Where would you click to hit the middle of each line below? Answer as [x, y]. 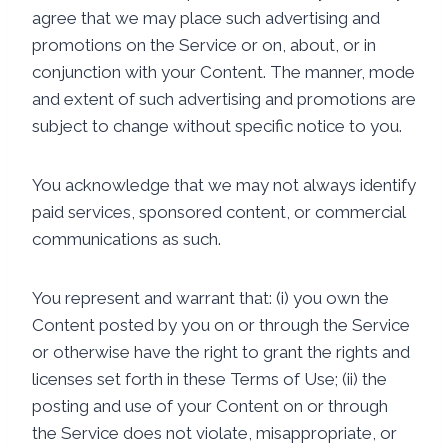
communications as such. [126, 239]
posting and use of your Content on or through [210, 406]
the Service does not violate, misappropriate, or [214, 433]
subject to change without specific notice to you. [217, 126]
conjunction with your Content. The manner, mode [223, 72]
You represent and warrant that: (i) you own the [210, 298]
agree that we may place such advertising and [206, 18]
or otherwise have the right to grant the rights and [221, 352]
